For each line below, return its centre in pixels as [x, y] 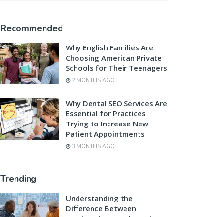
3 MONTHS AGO [93, 147]
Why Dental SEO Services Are [116, 103]
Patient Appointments [105, 134]
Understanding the [99, 198]
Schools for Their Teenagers [116, 68]
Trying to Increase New [107, 124]
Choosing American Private [114, 58]
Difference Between [101, 208]
